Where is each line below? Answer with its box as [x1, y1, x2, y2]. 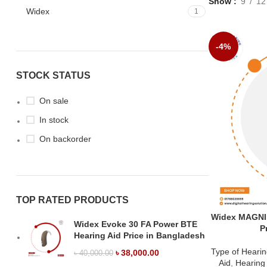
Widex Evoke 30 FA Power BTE [74, 219, 197, 229]
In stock [39, 114, 69, 125]
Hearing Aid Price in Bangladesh [74, 230, 205, 240]
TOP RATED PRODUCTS [16, 194, 129, 205]
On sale [39, 95, 69, 105]
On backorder [39, 133, 91, 144]
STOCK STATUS [16, 70, 91, 80]
